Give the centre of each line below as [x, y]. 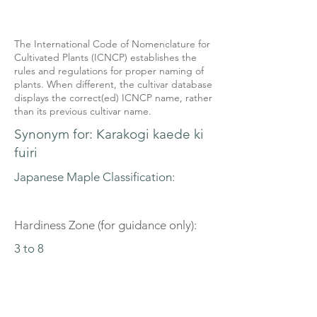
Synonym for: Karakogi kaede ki [109, 134]
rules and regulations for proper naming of [109, 71]
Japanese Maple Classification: [96, 177]
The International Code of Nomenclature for [112, 44]
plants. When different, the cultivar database [113, 84]
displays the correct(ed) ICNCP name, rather [113, 98]
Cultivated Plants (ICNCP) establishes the [105, 57]
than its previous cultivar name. [83, 111]
